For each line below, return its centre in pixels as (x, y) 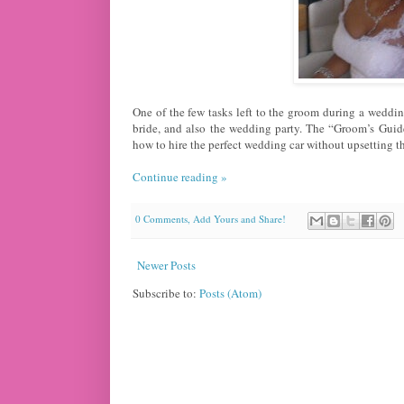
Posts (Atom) (230, 294)
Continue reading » (180, 176)
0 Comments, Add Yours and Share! (211, 219)
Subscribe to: (166, 294)
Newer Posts (166, 266)
